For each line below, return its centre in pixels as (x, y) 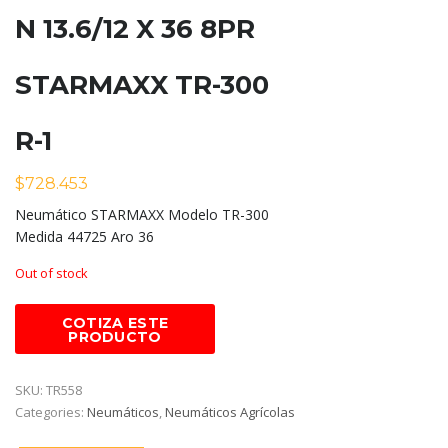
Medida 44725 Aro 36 (84, 237)
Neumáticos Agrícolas (230, 412)
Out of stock (51, 273)
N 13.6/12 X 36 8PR (135, 29)
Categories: (51, 412)
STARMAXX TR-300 (142, 85)
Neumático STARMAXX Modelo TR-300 (142, 215)
